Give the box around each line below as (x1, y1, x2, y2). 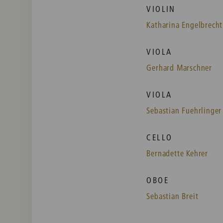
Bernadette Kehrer (146, 148, 208, 159)
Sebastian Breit (146, 191, 199, 202)
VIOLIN (146, 3, 176, 14)
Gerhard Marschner (146, 62, 212, 73)
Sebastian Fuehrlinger (146, 105, 222, 116)
